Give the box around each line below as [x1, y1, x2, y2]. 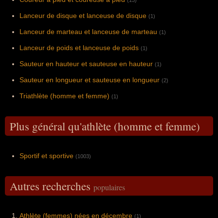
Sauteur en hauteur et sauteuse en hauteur [19, 60, 153, 68]
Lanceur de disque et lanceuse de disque [19, 12, 146, 20]
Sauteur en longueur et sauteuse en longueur [19, 76, 160, 84]
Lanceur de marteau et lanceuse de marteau [19, 28, 157, 36]
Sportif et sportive [19, 152, 73, 160]
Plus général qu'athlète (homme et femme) [10, 119, 200, 134]
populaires [93, 182, 125, 193]
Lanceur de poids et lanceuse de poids [19, 44, 139, 52]
